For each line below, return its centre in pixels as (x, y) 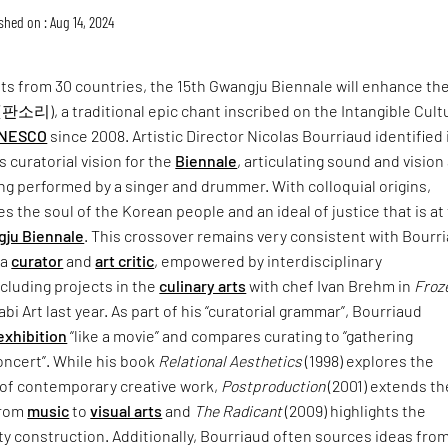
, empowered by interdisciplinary (268, 260)
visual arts (126, 410)
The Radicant (238, 410)
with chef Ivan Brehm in (330, 285)
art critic (125, 260)
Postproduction (275, 385)
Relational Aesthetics (230, 360)
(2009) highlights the (354, 410)
